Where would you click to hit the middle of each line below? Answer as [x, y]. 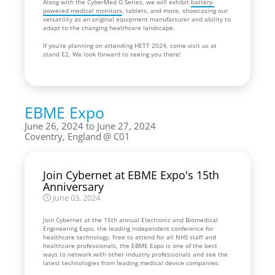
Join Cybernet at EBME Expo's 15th [131, 175]
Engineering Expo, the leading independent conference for [128, 228]
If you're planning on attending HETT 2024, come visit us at [130, 45]
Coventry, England [63, 136]
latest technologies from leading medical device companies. [132, 262]
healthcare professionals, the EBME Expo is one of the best [130, 245]
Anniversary [73, 186]
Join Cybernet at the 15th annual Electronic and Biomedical [130, 219]
